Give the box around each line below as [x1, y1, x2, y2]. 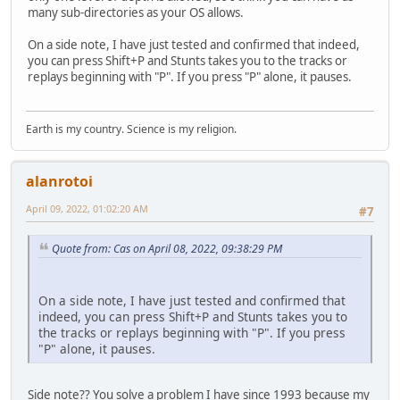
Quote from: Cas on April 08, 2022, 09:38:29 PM [52, 240, 282, 256]
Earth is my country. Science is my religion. [26, 121, 237, 137]
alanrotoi [26, 171, 93, 192]
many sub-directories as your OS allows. [28, 4, 244, 21]
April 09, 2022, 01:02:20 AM [26, 202, 148, 216]
